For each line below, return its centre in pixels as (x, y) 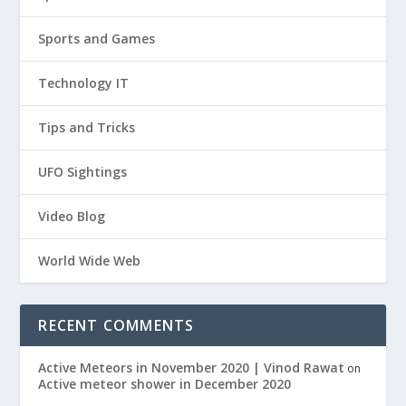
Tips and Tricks (87, 127)
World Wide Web (90, 260)
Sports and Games (97, 38)
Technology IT (84, 82)
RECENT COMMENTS (116, 325)
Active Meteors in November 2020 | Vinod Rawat (192, 367)
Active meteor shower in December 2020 (165, 383)
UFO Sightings (83, 171)
